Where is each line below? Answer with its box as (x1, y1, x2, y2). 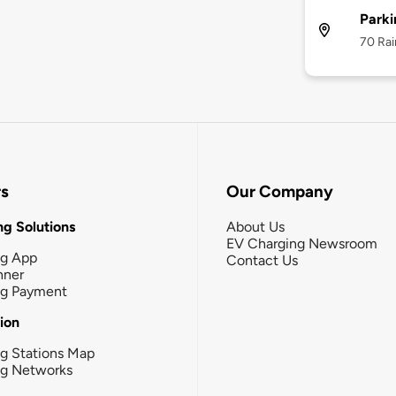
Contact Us (226, 251, 298, 269)
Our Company (226, 181, 333, 202)
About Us (226, 217, 285, 235)
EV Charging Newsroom (226, 234, 377, 252)
